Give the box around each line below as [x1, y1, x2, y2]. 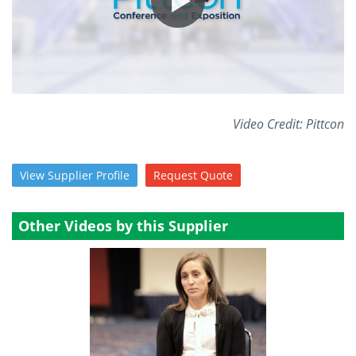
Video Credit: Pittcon [233, 115, 344, 133]
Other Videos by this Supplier [18, 216, 228, 236]
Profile [96, 167, 130, 183]
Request [153, 167, 197, 183]
